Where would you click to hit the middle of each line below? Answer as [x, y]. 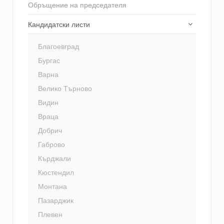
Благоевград [58, 46]
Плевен [50, 214]
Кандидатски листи [59, 24]
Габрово [51, 144]
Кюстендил [56, 172]
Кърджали [54, 158]
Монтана [52, 186]
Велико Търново [65, 88]
